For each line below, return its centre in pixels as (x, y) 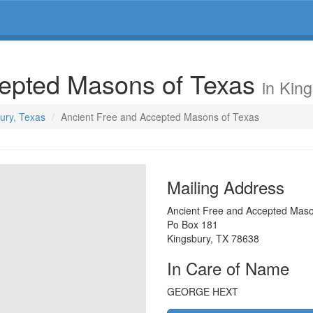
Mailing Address (226, 187)
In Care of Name (228, 268)
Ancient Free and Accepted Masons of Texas (160, 117)
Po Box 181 (192, 224)
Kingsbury (189, 238)
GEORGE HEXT (203, 291)
